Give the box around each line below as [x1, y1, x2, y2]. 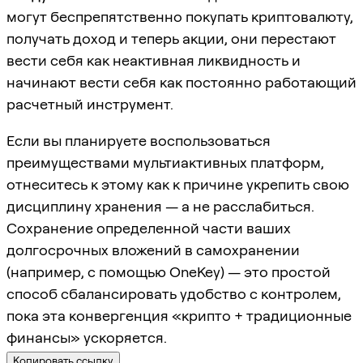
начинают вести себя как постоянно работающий [6, 73, 357, 91]
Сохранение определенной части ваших [6, 219, 291, 237]
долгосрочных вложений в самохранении [6, 241, 300, 258]
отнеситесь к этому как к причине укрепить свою [6, 175, 349, 193]
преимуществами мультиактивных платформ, [6, 153, 324, 171]
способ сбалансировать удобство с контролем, [6, 284, 341, 302]
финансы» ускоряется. [6, 328, 167, 346]
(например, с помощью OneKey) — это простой [6, 263, 331, 280]
